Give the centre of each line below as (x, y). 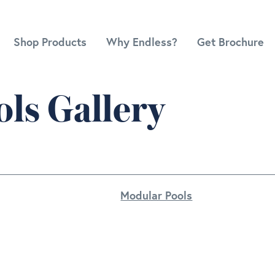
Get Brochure (230, 42)
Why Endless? (142, 42)
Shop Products (50, 42)
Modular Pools (157, 195)
